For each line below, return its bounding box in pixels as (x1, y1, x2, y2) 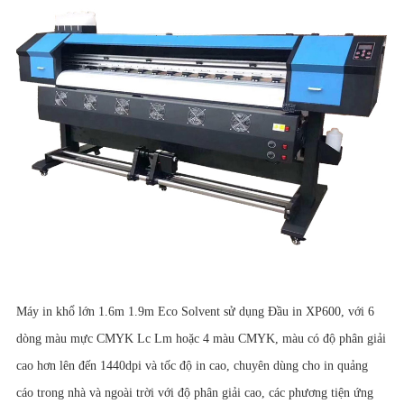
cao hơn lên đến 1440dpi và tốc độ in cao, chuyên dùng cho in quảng (15, 358, 368, 372)
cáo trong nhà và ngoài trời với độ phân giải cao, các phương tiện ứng (15, 385, 373, 399)
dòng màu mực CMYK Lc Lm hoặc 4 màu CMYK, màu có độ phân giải (15, 331, 386, 345)
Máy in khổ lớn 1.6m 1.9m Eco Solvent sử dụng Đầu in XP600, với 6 (15, 304, 374, 318)
